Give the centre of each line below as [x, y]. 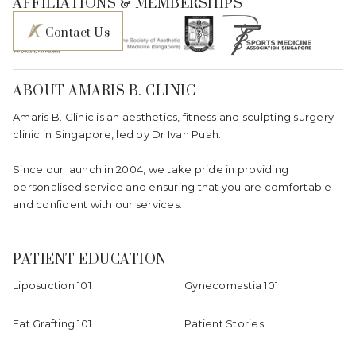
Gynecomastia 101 [231, 285]
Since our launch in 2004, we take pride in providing [151, 169]
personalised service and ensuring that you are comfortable [172, 186]
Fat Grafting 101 [52, 323]
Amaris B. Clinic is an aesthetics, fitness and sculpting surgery [173, 116]
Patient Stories [224, 323]
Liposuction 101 [52, 285]
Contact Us [77, 33]
